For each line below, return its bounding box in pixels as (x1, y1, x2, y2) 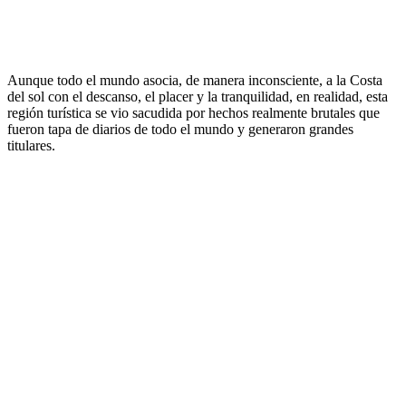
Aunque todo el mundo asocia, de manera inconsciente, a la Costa (7, 72, 382, 89)
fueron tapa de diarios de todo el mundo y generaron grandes (7, 121, 353, 138)
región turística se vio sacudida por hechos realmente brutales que (7, 105, 380, 121)
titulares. (7, 138, 55, 154)
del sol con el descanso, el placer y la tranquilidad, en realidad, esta (7, 89, 388, 105)
